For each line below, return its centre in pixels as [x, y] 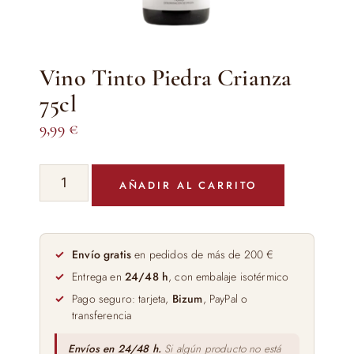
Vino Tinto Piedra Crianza [166, 78]
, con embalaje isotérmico [229, 277]
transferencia [102, 315]
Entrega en [98, 277]
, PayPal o [225, 299]
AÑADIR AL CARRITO [188, 185]
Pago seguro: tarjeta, [122, 299]
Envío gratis [102, 254]
